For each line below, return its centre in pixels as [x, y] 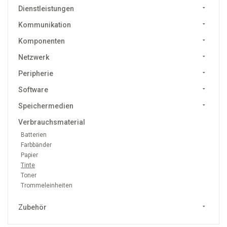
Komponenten [42, 41]
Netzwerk [34, 57]
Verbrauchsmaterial [52, 122]
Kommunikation [45, 25]
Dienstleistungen [46, 9]
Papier [29, 155]
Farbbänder [36, 145]
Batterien [34, 135]
